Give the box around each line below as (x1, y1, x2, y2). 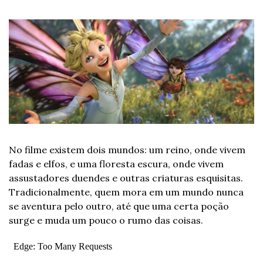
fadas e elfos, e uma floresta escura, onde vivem (9, 157, 224, 170)
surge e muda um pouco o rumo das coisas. (9, 214, 203, 226)
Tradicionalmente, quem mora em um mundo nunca (9, 186, 244, 198)
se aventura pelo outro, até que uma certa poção (9, 200, 229, 212)
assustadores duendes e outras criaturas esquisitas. (9, 171, 243, 184)
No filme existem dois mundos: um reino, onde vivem (9, 143, 245, 156)
